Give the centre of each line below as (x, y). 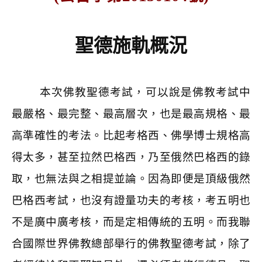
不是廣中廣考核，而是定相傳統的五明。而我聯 (131, 222)
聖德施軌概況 (131, 46)
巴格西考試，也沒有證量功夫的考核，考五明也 (131, 200)
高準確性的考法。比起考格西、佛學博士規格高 (131, 135)
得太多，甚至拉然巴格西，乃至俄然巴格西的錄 (131, 157)
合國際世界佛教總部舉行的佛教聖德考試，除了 (131, 244)
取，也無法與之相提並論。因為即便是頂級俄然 (131, 179)
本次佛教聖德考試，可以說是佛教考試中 (145, 92)
